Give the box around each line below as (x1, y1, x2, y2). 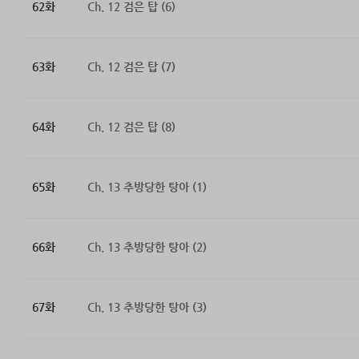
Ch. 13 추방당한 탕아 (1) (87, 180, 207, 194)
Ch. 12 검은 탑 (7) (87, 60, 175, 74)
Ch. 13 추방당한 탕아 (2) (87, 240, 207, 254)
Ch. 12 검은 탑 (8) (87, 120, 175, 134)
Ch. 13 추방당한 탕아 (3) (87, 301, 207, 314)
